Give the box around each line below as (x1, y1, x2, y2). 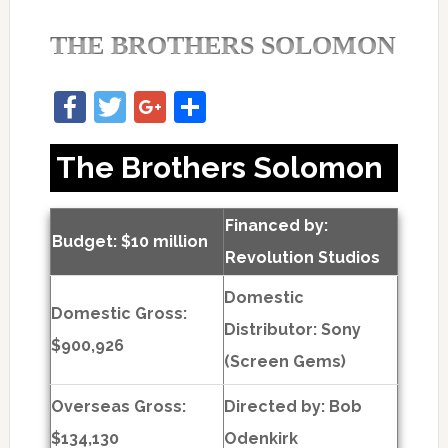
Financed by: (224, 216, 328, 235)
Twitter (125, 88, 228, 125)
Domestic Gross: (50, 304, 187, 323)
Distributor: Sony (223, 320, 361, 339)
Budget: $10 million (51, 232, 208, 251)
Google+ (165, 88, 286, 125)
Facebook (85, 88, 229, 125)
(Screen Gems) (223, 352, 346, 371)
